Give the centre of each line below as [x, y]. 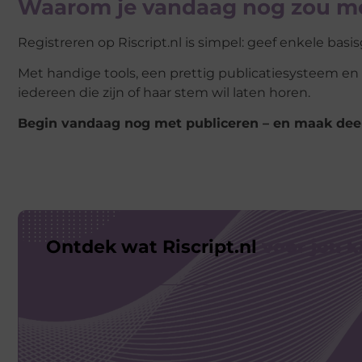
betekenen [97, 265]
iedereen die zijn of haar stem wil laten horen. [164, 92]
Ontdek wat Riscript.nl [154, 247]
